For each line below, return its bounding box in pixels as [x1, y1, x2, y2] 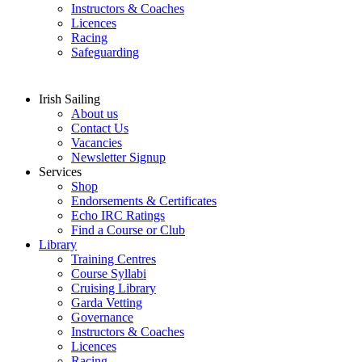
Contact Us [71, 120, 128, 135]
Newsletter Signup [71, 149, 166, 164]
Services [39, 164, 82, 179]
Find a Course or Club [71, 222, 185, 237]
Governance [71, 309, 133, 324]
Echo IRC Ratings [71, 208, 165, 222]
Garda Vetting [71, 295, 142, 309]
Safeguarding [71, 44, 139, 59]
